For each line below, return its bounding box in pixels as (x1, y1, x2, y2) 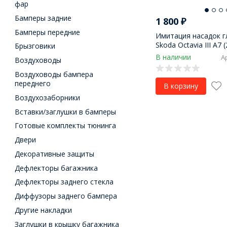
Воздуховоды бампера (15, 69, 94, 79)
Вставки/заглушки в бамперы (15, 106, 117, 117)
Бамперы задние (15, 13, 72, 23)
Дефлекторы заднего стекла (15, 177, 114, 187)
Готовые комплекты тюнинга (15, 121, 117, 131)
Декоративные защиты (15, 148, 95, 159)
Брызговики (15, 41, 56, 51)
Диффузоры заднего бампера (15, 191, 118, 201)
